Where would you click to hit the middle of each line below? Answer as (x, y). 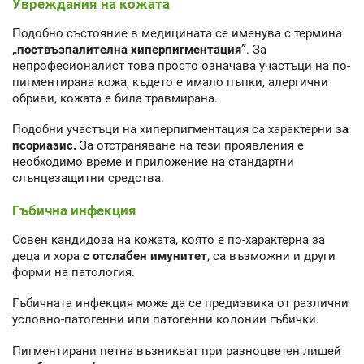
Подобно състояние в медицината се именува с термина (177, 33)
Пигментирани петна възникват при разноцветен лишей (177, 351)
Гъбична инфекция (74, 210)
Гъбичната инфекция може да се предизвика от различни (180, 303)
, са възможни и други (271, 256)
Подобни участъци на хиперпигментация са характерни (174, 130)
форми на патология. (74, 272)
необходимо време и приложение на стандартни (153, 162)
